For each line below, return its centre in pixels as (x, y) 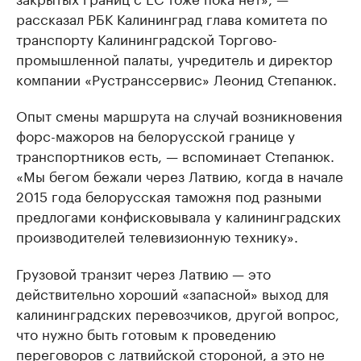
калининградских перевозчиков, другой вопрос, (178, 313)
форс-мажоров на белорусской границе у (156, 135)
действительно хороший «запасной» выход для (172, 293)
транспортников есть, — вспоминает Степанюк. (175, 155)
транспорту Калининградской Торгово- (147, 38)
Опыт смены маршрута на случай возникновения (179, 115)
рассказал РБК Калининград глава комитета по (172, 18)
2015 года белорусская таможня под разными (169, 195)
